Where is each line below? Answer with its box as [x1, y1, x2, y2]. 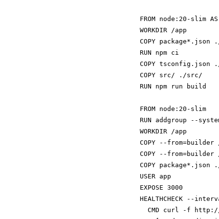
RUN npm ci [140, 49, 179, 56]
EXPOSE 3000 [140, 184, 183, 191]
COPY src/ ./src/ [140, 71, 202, 79]
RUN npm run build [140, 83, 206, 90]
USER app [140, 173, 171, 180]
